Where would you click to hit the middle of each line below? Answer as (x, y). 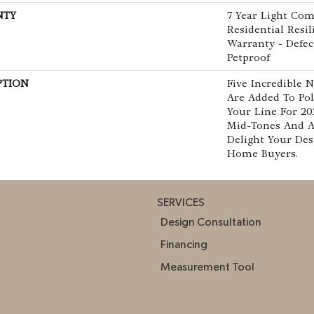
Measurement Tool (207, 267)
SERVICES (181, 202)
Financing (184, 244)
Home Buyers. (262, 153)
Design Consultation (211, 222)
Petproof (248, 57)
